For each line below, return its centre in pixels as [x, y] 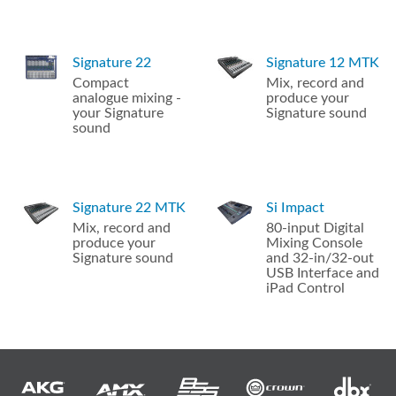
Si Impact [296, 208]
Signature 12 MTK [323, 63]
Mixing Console [315, 244]
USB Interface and [323, 274]
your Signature [118, 114]
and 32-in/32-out [320, 259]
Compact [101, 84]
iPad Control [306, 289]
